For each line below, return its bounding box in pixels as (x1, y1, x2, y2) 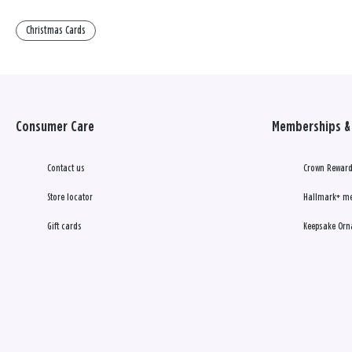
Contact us (47, 163, 85, 174)
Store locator (47, 192, 93, 203)
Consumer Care (16, 119, 94, 134)
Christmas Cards (26, 24, 86, 36)
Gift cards (47, 221, 82, 232)
